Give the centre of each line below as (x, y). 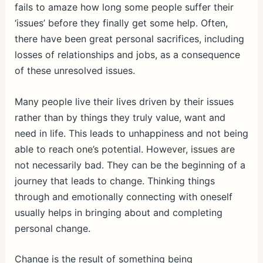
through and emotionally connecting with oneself (123, 196)
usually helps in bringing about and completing (118, 212)
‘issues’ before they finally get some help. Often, (121, 23)
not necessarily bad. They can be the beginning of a (130, 165)
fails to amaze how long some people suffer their (124, 7)
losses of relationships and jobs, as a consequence (127, 55)
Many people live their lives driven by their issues (124, 101)
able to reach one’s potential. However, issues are (124, 149)
